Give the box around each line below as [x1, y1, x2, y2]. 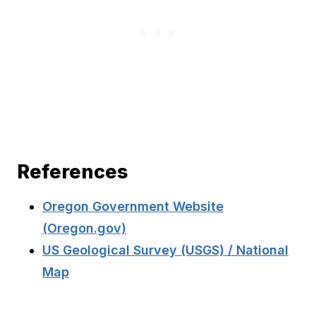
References [17, 159, 128, 183]
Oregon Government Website [42, 199, 224, 214]
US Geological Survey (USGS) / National [42, 243, 288, 258]
